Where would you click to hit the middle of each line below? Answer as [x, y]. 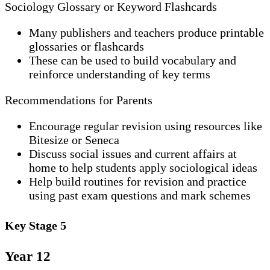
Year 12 [28, 256]
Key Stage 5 [36, 225]
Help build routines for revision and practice [138, 182]
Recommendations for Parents [79, 100]
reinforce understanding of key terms [120, 74]
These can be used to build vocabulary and [133, 61]
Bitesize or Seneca [74, 140]
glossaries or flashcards [86, 47]
